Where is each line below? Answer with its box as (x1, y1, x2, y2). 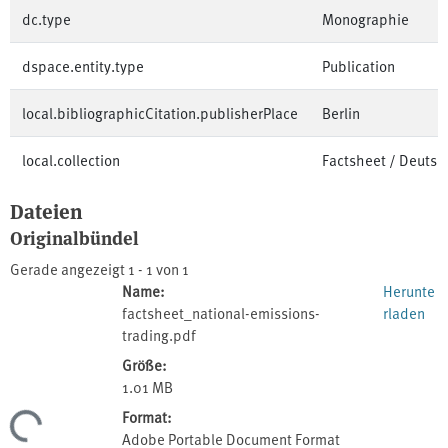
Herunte (383, 280, 436, 302)
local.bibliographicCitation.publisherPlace (22, 102, 298, 123)
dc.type (22, 8, 71, 29)
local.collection (22, 149, 120, 170)
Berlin (322, 102, 360, 123)
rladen (383, 302, 426, 324)
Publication (322, 55, 395, 76)
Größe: (122, 354, 167, 376)
